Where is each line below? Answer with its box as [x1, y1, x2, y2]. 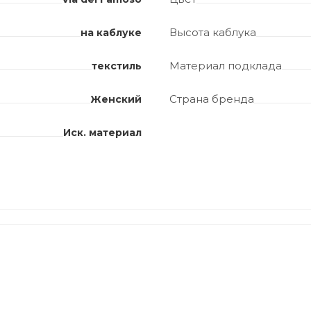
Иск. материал [63, 126, 142, 140]
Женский [90, 93, 142, 106]
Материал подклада [169, 59, 282, 73]
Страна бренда [169, 92, 254, 106]
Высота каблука [169, 26, 256, 40]
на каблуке [81, 26, 142, 40]
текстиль [92, 60, 142, 73]
